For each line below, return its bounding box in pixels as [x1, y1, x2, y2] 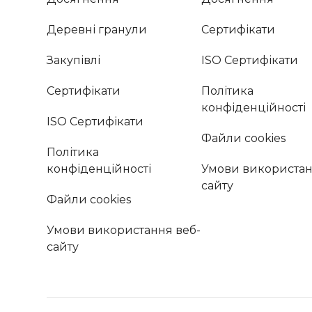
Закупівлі [47, 54, 101, 67]
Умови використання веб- [47, 224, 201, 237]
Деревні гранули [47, 23, 148, 36]
